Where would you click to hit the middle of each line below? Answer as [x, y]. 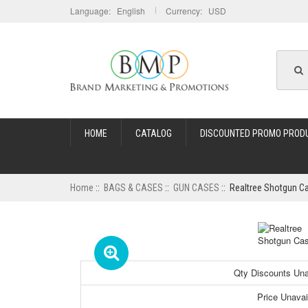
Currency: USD [196, 11]
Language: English [108, 11]
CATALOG [154, 133]
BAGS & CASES [133, 188]
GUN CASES [196, 188]
